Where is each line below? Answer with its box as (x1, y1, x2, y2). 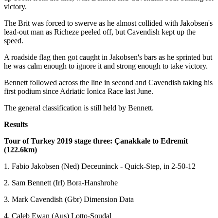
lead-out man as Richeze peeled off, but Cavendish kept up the (4, 27, 196, 36)
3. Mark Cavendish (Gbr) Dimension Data (4, 195, 134, 203)
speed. (4, 36, 23, 45)
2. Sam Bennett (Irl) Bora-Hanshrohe (4, 178, 118, 187)
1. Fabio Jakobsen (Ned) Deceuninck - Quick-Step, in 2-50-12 (4, 162, 196, 170)
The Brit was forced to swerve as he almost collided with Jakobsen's (4, 18, 213, 27)
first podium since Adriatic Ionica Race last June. (4, 87, 153, 95)
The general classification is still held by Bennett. (4, 103, 154, 112)
